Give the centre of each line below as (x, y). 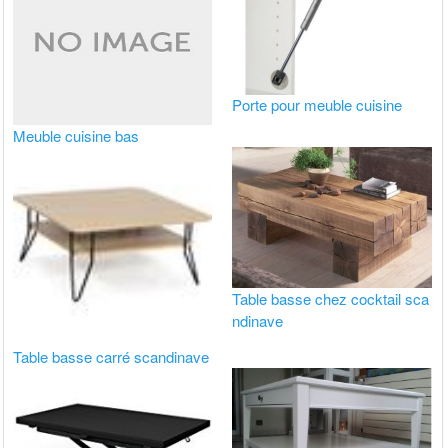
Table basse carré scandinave (111, 356)
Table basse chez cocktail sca (331, 299)
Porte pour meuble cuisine (317, 105)
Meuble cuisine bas (76, 135)
